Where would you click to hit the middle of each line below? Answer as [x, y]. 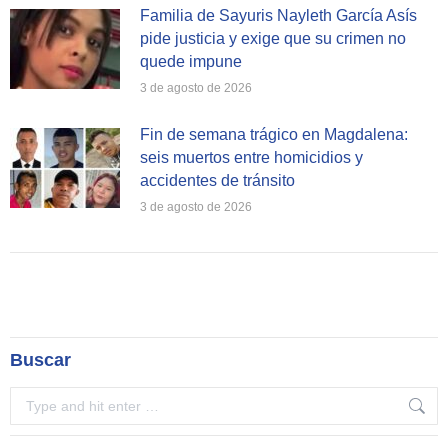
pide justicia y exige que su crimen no [273, 38]
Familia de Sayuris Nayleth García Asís [278, 15]
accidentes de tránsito [217, 180]
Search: [33, 397]
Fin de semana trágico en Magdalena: [274, 134]
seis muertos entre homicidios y [251, 157]
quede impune [191, 61]
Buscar [40, 360]
